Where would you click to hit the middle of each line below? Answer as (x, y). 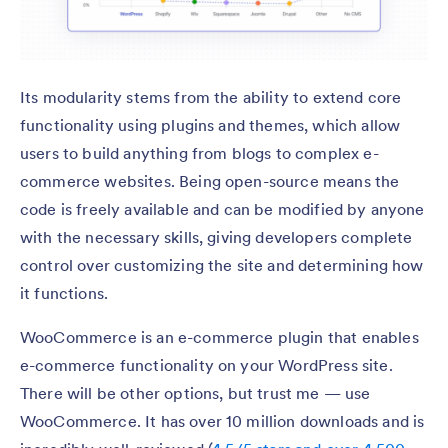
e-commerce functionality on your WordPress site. (206, 364)
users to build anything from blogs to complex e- (199, 152)
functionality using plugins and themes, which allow (210, 124)
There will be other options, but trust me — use (195, 392)
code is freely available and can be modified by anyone (222, 208)
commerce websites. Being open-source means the (210, 180)
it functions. (64, 292)
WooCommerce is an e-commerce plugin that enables (219, 336)
